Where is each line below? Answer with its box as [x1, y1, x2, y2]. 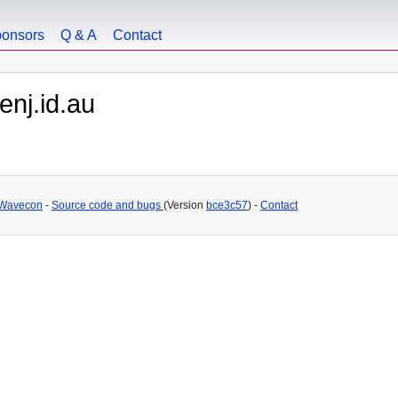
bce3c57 [206, 198, 248, 211]
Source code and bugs [52, 198, 163, 211]
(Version [163, 198, 206, 211]
